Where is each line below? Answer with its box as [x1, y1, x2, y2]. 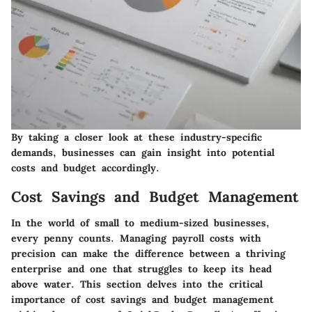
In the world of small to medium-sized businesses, [11, 217, 270, 230]
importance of [11, 293, 86, 306]
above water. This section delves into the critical [11, 278, 263, 291]
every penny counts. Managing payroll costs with [11, 232, 261, 245]
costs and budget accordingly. [11, 161, 159, 174]
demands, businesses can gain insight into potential [11, 146, 274, 159]
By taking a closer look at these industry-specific [11, 130, 262, 143]
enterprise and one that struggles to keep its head [11, 263, 272, 276]
